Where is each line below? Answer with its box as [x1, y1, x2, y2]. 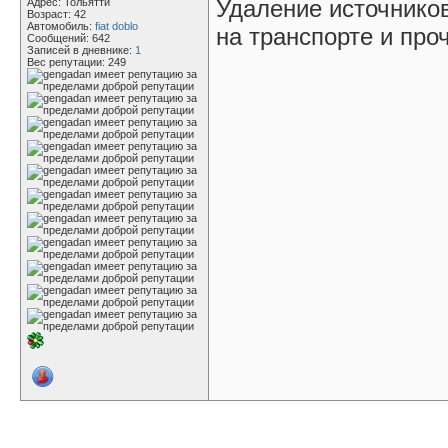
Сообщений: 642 [27, 32, 110, 44]
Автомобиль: [27, 20, 95, 32]
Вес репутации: [27, 56, 108, 68]
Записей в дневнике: [27, 44, 135, 56]
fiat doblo [95, 20, 138, 32]
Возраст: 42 [27, 8, 86, 20]
